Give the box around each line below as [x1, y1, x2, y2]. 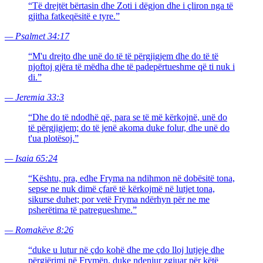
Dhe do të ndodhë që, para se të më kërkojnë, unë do [32, 112, 227, 122]
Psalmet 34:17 [15, 31, 69, 41]
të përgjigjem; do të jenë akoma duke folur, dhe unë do [28, 122, 230, 133]
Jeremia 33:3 [15, 92, 64, 102]
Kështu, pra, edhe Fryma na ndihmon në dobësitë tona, [32, 173, 235, 183]
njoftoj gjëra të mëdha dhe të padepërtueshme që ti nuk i [28, 61, 235, 72]
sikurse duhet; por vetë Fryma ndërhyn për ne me [28, 194, 210, 204]
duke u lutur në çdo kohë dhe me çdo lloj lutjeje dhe [32, 244, 224, 255]
